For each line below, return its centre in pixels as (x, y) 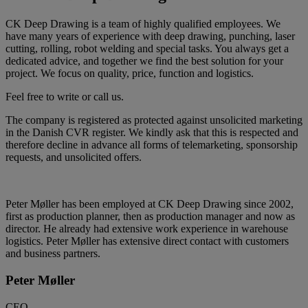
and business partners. (53, 254)
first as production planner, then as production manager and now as (150, 217)
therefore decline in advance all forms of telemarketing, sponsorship (152, 145)
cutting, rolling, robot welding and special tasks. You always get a (147, 49)
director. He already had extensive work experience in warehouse (147, 229)
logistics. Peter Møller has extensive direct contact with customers (147, 241)
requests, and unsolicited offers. (74, 157)
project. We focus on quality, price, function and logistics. (130, 74)
